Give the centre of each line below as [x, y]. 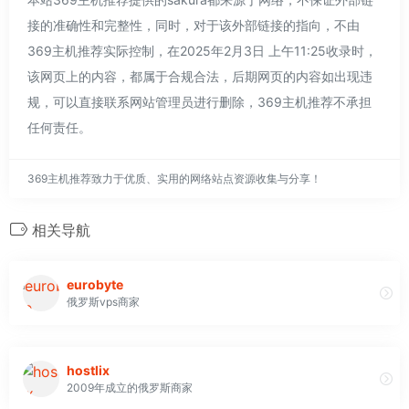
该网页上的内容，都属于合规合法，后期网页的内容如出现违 [200, 76]
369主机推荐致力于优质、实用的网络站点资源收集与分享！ [174, 178]
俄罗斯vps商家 [103, 302]
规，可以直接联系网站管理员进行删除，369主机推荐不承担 [199, 101]
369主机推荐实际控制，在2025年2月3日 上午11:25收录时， [202, 50]
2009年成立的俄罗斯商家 [130, 388]
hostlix [88, 371]
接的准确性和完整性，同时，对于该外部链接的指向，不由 [194, 25]
